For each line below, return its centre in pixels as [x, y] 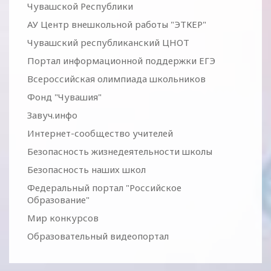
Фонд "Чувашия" [64, 97]
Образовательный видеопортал [98, 236]
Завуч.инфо [52, 115]
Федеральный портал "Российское [104, 188]
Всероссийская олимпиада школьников [116, 79]
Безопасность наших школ [87, 169]
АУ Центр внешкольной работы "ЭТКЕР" [117, 24]
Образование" [58, 200]
